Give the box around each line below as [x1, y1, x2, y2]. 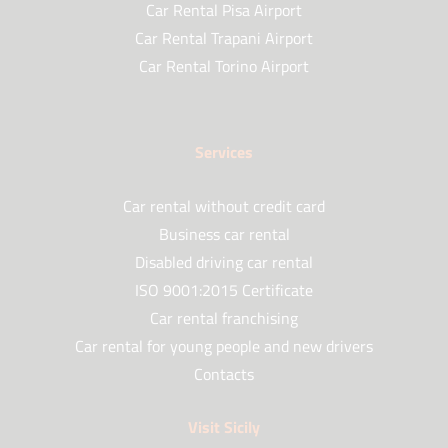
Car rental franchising [150, 305, 298, 330]
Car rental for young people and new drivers [75, 333, 373, 358]
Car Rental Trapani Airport [135, 26, 313, 51]
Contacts [194, 361, 254, 386]
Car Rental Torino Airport [139, 54, 309, 79]
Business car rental [158, 221, 290, 246]
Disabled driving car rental [135, 249, 313, 274]
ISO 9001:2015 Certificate [135, 277, 313, 302]
